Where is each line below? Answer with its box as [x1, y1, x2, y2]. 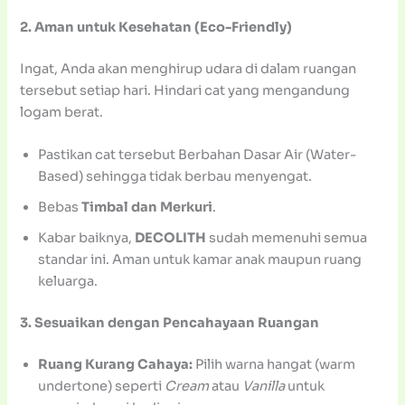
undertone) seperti [38, 378, 165, 395]
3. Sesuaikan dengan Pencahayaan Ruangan [20, 315, 320, 332]
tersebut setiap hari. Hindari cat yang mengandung [20, 82, 351, 99]
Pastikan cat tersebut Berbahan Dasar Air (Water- [38, 146, 357, 164]
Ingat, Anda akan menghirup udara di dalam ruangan [20, 61, 357, 78]
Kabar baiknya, [38, 230, 136, 247]
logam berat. [20, 104, 104, 121]
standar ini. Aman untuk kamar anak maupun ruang [38, 251, 363, 268]
